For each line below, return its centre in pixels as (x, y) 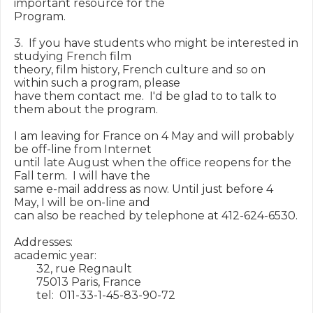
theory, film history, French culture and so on (140, 70)
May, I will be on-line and (82, 202)
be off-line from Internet (83, 149)
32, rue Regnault (73, 269)
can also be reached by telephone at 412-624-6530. (156, 216)
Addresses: (43, 242)
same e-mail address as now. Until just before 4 (144, 189)
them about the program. (86, 109)
